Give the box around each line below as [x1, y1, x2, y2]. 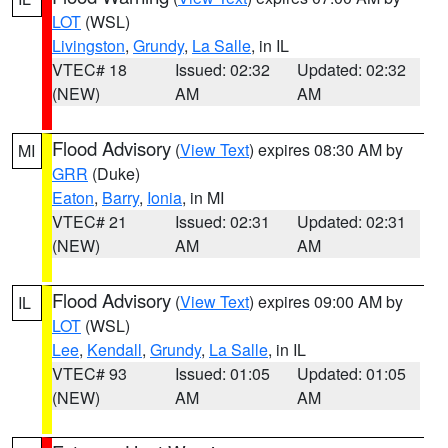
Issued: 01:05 [174, 362, 270, 385]
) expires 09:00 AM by [249, 290, 403, 313]
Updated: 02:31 [297, 210, 407, 233]
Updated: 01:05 [297, 362, 407, 385]
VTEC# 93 [52, 362, 127, 385]
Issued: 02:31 [174, 210, 270, 233]
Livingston [52, 34, 125, 57]
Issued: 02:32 [174, 58, 270, 81]
